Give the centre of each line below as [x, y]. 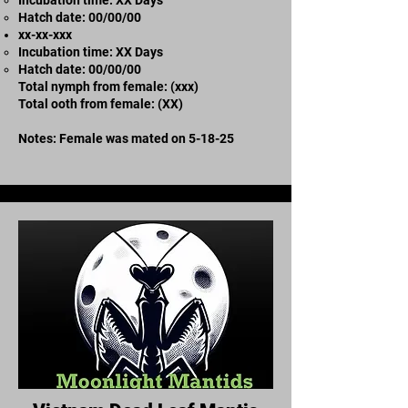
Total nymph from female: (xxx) [108, 86]
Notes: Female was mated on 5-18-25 [126, 138]
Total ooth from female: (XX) [101, 103]
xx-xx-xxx [45, 34]
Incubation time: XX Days [91, 51]
